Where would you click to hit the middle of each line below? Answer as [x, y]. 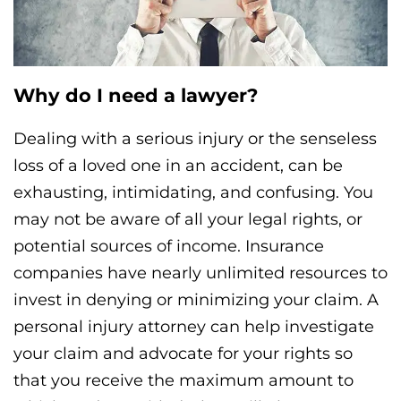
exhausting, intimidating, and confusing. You [193, 192]
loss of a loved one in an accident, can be [178, 165]
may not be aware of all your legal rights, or [188, 219]
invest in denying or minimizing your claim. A [196, 299]
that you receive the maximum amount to [183, 380]
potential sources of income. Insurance [169, 246]
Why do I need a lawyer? [136, 95]
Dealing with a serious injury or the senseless [195, 138]
